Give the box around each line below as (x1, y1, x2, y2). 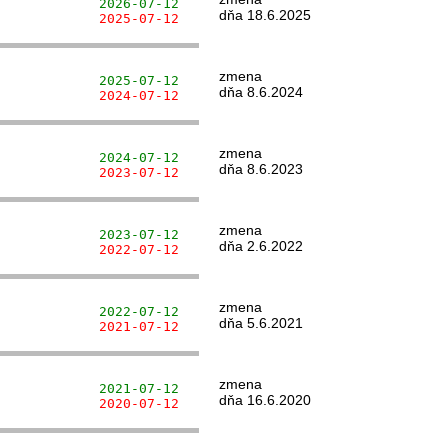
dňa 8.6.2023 (219, 161, 303, 177)
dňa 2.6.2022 (219, 238, 303, 254)
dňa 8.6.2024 (219, 84, 303, 100)
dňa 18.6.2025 (219, 7, 311, 23)
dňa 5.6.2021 (219, 315, 303, 331)
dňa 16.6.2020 (219, 392, 311, 408)
